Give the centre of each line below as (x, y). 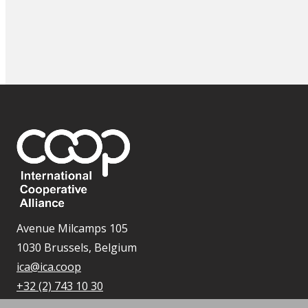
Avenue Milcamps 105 (72, 228)
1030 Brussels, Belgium (77, 247)
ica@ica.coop (49, 266)
